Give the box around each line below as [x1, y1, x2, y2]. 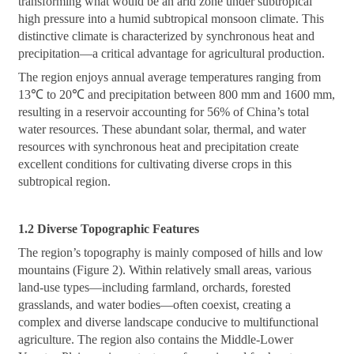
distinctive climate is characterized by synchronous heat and [18, 29, 315, 43]
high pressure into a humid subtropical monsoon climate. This [18, 12, 325, 26]
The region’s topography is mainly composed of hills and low [18, 246, 324, 260]
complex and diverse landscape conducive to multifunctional [18, 315, 319, 330]
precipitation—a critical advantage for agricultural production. [18, 47, 326, 61]
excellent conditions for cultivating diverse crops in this [18, 157, 292, 171]
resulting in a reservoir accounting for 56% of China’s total [18, 105, 310, 119]
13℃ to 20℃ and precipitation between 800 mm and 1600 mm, [18, 88, 336, 102]
